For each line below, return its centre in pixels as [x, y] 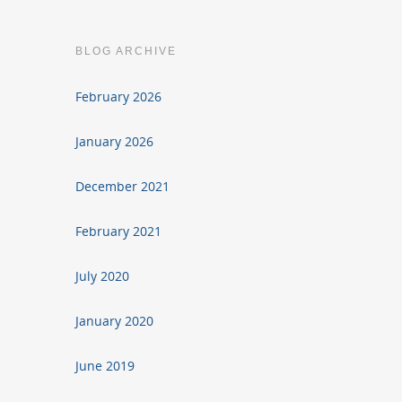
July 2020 [103, 276]
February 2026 [119, 96]
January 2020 [115, 321]
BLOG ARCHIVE [127, 51]
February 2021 [119, 231]
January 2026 [115, 141]
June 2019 [105, 366]
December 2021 [123, 186]
